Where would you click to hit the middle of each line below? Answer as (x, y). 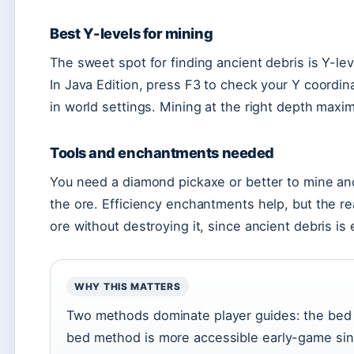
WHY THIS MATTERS (128, 286)
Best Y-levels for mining (132, 33)
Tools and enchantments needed (162, 153)
